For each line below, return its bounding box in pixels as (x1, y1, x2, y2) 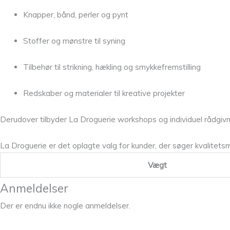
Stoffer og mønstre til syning (23, 35, 125, 46)
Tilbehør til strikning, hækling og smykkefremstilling (23, 62, 201, 72)
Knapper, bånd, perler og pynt (23, 9, 128, 20)
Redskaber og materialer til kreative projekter (23, 88, 185, 98)
